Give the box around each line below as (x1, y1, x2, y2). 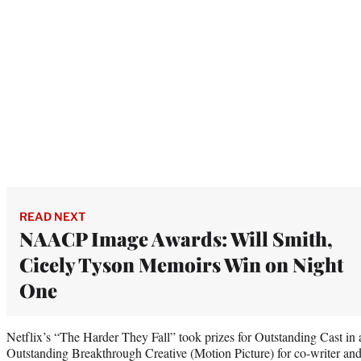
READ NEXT (19, 209, 85, 223)
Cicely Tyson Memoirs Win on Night (19, 251, 343, 277)
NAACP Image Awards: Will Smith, (19, 225, 333, 251)
